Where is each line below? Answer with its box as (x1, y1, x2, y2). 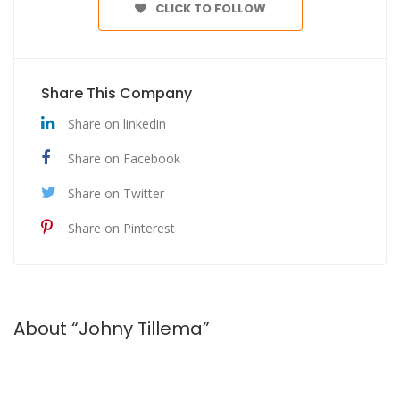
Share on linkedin (68, 115, 166, 132)
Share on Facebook (68, 150, 180, 167)
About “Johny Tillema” (13, 316, 210, 341)
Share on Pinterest (68, 220, 175, 237)
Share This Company (41, 83, 192, 104)
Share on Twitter (68, 185, 164, 202)
